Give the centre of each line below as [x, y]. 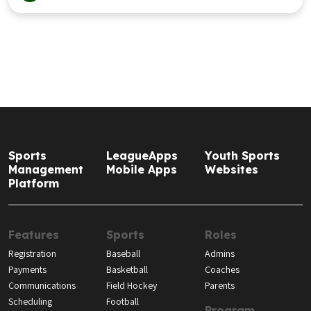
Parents [219, 285]
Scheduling [30, 301]
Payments [27, 269]
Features [34, 235]
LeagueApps [142, 155]
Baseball [124, 253]
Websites [231, 169]
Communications [42, 285]
